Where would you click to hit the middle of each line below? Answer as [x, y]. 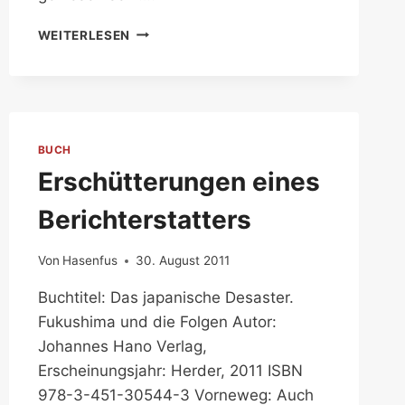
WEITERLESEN [84, 35]
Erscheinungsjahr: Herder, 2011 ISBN [170, 371]
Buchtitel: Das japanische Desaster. [165, 298]
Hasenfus [89, 261]
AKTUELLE [164, 30]
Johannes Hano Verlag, [122, 347]
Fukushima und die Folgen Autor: [157, 322]
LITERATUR [166, 68]
